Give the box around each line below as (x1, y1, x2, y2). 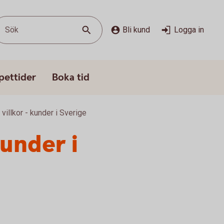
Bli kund (122, 25, 150, 34)
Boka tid (52, 71, 89, 84)
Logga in (174, 25, 204, 34)
